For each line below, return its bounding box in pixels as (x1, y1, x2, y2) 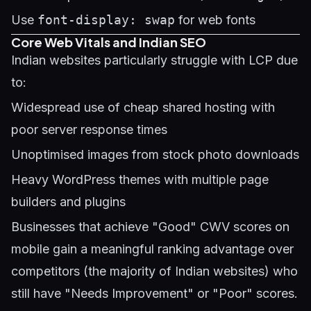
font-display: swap (37, 12, 175, 27)
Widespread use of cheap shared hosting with (11, 100, 275, 115)
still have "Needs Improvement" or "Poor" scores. (11, 286, 298, 301)
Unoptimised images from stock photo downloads (11, 147, 299, 162)
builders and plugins (11, 194, 126, 209)
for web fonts (175, 12, 255, 27)
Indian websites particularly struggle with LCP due (11, 53, 298, 67)
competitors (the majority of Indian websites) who (11, 264, 298, 278)
